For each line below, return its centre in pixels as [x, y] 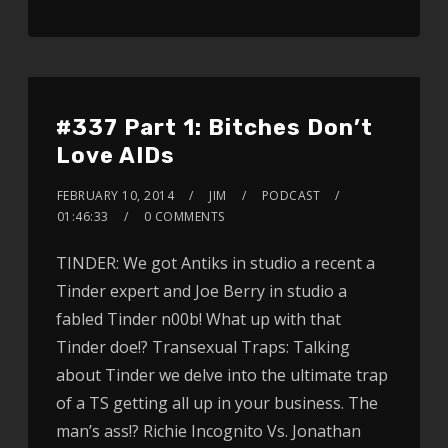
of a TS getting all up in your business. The [216, 403]
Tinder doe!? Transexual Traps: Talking [202, 347]
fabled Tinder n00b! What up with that [198, 319]
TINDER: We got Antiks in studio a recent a [215, 263]
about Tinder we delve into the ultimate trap [221, 375]
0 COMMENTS [184, 217]
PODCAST [291, 196]
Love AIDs [115, 156]
